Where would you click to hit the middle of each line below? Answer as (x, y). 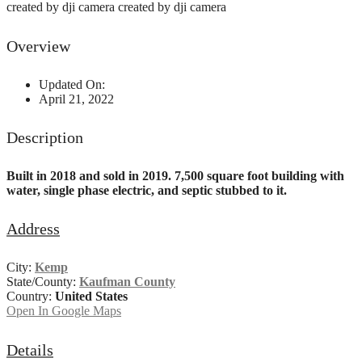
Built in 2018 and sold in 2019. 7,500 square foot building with (175, 175)
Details (30, 349)
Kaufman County (127, 281)
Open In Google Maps (64, 310)
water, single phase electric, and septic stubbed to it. (147, 190)
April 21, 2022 (76, 99)
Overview (38, 46)
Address (33, 229)
